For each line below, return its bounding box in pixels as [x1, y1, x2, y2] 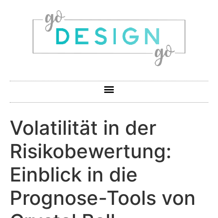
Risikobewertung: [10, 139, 171, 163]
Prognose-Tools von [10, 185, 196, 210]
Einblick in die [10, 162, 138, 186]
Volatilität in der [10, 115, 156, 140]
